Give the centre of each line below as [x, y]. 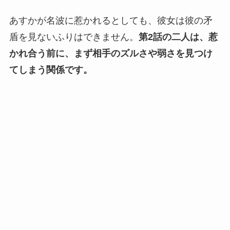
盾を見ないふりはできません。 [74, 37]
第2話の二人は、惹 [178, 37]
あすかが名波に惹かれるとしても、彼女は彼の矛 [111, 21]
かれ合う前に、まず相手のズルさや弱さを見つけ [111, 54]
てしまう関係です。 [51, 70]
